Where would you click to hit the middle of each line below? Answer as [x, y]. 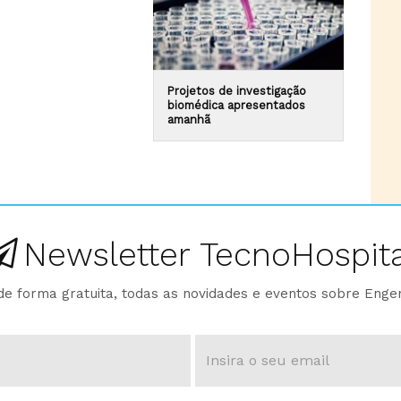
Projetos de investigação [236, 90]
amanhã [188, 119]
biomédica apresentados [236, 105]
